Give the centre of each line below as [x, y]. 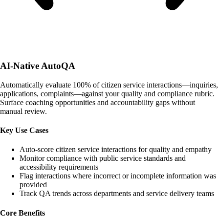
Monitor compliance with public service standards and [103, 158]
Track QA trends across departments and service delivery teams [117, 194]
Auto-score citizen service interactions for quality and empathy [116, 150]
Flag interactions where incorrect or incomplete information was [118, 176]
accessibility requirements [59, 167]
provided [33, 185]
